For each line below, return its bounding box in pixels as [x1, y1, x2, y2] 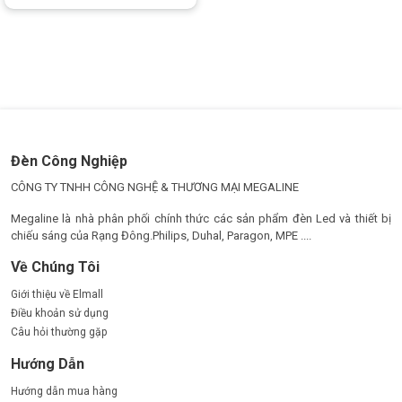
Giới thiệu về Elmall [11, 288, 103, 301]
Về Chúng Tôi [11, 258, 100, 275]
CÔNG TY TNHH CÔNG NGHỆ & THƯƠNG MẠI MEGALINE [11, 180, 299, 194]
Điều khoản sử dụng [11, 307, 109, 319]
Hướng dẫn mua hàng [11, 385, 118, 398]
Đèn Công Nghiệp [11, 153, 127, 170]
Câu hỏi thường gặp [11, 326, 107, 338]
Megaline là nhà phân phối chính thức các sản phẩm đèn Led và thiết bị [11, 212, 391, 225]
